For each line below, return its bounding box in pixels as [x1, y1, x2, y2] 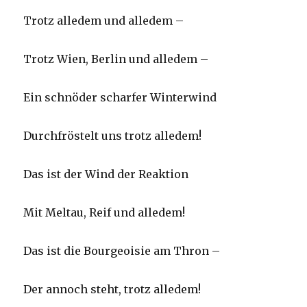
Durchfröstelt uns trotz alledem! [23, 129, 205, 143]
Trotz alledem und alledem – [23, 14, 184, 28]
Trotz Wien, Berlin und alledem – [23, 52, 209, 66]
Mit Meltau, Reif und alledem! [23, 206, 186, 220]
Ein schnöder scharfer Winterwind [23, 90, 217, 105]
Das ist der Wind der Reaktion [23, 167, 189, 182]
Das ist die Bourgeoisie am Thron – [23, 244, 221, 258]
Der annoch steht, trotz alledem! [23, 282, 201, 297]
